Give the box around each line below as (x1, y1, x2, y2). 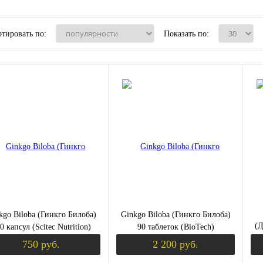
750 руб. (22, 238, 60, 250)
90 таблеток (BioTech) (137, 222, 214, 231)
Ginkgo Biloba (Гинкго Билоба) (120, 210, 231, 219)
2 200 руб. (153, 238, 198, 250)
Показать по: (164, 29, 209, 38)
